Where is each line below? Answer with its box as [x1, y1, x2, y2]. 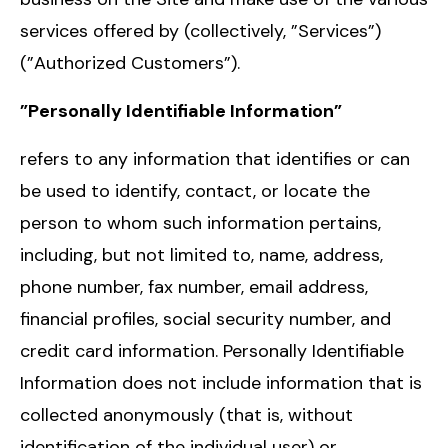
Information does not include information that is [20, 370, 422, 395]
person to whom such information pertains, [20, 210, 381, 235]
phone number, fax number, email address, [20, 274, 368, 299]
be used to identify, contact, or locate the [20, 178, 370, 203]
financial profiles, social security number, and [20, 306, 391, 331]
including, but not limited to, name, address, [20, 242, 383, 267]
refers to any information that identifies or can [20, 146, 410, 171]
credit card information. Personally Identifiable [20, 338, 404, 363]
